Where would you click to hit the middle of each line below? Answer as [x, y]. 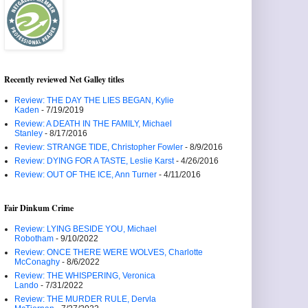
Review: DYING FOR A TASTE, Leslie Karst [94, 161]
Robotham [34, 239]
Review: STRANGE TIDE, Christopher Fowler [99, 147]
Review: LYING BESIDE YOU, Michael [86, 229]
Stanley [29, 133]
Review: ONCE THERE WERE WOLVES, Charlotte [109, 252]
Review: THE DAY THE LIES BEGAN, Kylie [94, 100]
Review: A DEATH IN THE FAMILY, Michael [93, 124]
